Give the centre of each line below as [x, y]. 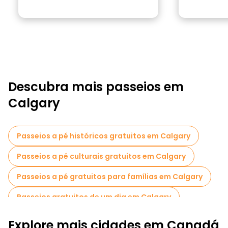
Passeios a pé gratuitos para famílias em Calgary [110, 177]
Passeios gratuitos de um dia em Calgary [94, 197]
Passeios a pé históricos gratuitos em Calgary [104, 136]
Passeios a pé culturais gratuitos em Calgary [101, 156]
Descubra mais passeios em [96, 87]
